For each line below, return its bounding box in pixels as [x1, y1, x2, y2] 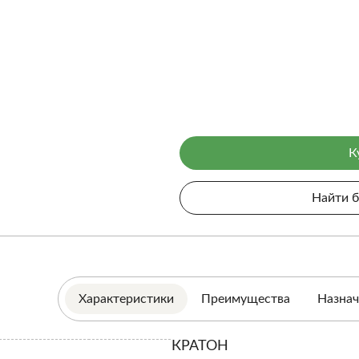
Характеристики [79, 292, 174, 305]
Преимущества [201, 292, 290, 305]
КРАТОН [171, 338, 228, 353]
